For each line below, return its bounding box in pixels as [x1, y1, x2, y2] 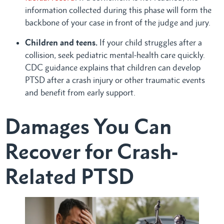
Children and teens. [25, 37, 99, 47]
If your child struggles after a [99, 37, 202, 47]
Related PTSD [5, 163, 134, 189]
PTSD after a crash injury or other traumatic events [25, 74, 205, 85]
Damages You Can [5, 113, 171, 139]
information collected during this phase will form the [25, 4, 211, 15]
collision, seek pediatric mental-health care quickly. [25, 49, 205, 60]
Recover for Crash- [5, 138, 178, 164]
